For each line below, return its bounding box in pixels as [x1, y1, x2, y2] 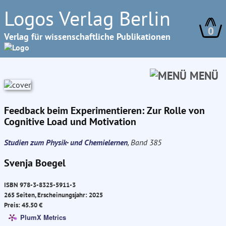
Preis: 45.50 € [4, 200, 42, 210]
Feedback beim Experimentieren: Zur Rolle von [4, 104, 205, 117]
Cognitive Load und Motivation [4, 115, 136, 128]
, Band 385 [128, 137, 161, 147]
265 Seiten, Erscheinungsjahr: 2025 [4, 190, 103, 200]
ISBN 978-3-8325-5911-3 [4, 180, 76, 190]
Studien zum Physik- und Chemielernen [4, 137, 128, 147]
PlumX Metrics [20, 212, 66, 222]
